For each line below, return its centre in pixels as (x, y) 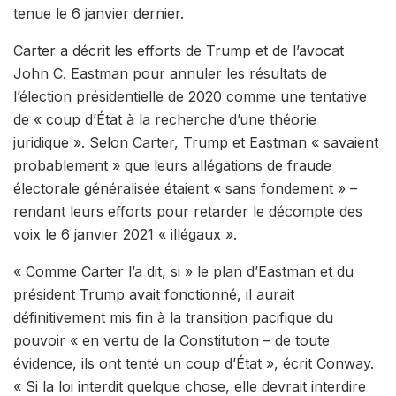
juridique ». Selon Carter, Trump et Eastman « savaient (196, 143)
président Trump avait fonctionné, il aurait (154, 295)
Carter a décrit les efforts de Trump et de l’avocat (179, 51)
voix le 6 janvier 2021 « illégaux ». (125, 235)
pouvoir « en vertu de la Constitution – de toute (171, 341)
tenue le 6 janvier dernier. (99, 14)
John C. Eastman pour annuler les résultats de (170, 74)
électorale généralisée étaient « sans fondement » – (185, 189)
